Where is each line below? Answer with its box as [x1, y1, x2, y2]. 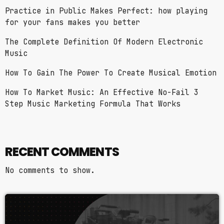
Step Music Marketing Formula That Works [5, 99, 180, 109]
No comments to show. [5, 165, 95, 175]
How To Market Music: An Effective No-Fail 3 [5, 87, 198, 98]
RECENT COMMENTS [5, 143, 119, 160]
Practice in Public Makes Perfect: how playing [5, 6, 207, 16]
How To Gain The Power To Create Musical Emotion [5, 68, 216, 78]
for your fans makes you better [5, 17, 140, 28]
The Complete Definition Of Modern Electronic [5, 37, 203, 47]
